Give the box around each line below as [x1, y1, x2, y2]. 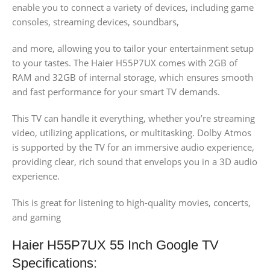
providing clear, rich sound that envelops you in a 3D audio [12, 155, 257, 168]
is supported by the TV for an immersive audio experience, [12, 141, 254, 154]
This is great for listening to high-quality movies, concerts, [12, 196, 251, 209]
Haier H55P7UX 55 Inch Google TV [12, 237, 219, 253]
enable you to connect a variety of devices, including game [12, 1, 254, 14]
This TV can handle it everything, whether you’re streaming [12, 112, 255, 125]
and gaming [12, 211, 61, 224]
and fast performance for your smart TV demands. [12, 86, 220, 98]
